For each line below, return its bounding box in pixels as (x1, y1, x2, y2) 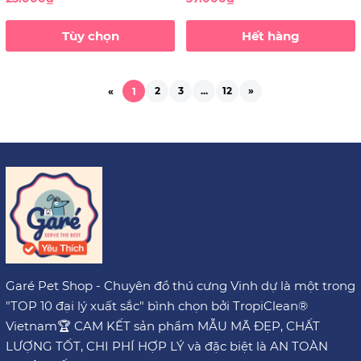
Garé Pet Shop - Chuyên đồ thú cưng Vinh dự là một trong (6, 277, 355, 293)
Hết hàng (242, 27, 300, 44)
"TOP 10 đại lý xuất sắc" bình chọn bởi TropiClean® (6, 297, 308, 313)
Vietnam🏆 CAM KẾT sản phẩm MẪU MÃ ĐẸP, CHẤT (6, 317, 320, 334)
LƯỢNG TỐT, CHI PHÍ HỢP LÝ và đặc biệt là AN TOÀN (6, 338, 328, 354)
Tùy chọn (61, 27, 119, 44)
